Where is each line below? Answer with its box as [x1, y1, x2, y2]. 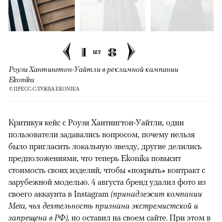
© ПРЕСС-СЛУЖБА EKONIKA [9, 86, 79, 92]
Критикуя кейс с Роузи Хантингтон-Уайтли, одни [8, 117, 184, 127]
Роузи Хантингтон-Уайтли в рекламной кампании [9, 64, 178, 73]
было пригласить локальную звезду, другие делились [8, 141, 202, 151]
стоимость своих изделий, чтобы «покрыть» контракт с [8, 165, 205, 175]
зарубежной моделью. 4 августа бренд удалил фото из [8, 176, 206, 187]
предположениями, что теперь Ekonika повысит [8, 153, 181, 163]
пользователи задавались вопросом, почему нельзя [8, 129, 195, 139]
